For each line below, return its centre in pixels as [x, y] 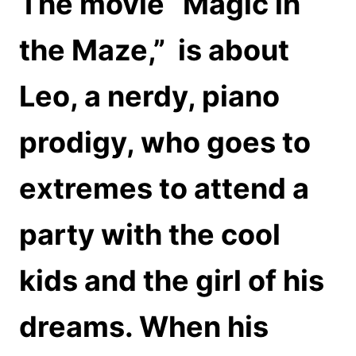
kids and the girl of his [172, 280]
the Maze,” [92, 50]
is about [234, 50]
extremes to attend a [164, 188]
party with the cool [150, 234]
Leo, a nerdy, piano [149, 96]
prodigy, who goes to [165, 142]
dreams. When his [144, 326]
